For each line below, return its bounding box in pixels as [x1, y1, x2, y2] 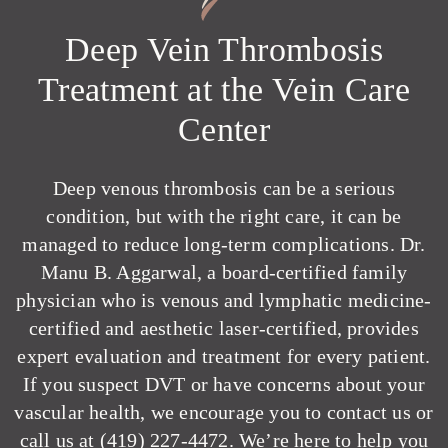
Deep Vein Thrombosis [65, 31, 383, 68]
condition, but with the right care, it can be [46, 205, 402, 227]
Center [177, 111, 271, 148]
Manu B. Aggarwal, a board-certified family [40, 261, 408, 283]
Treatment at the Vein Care [38, 71, 410, 108]
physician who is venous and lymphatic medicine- [16, 289, 432, 311]
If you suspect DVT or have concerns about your [22, 373, 426, 395]
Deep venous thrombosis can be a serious [53, 177, 395, 199]
